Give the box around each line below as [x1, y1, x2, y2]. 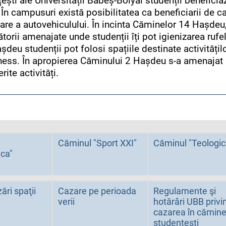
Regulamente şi [153, 186, 216, 196]
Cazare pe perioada [58, 186, 137, 196]
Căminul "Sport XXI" [58, 138, 137, 148]
